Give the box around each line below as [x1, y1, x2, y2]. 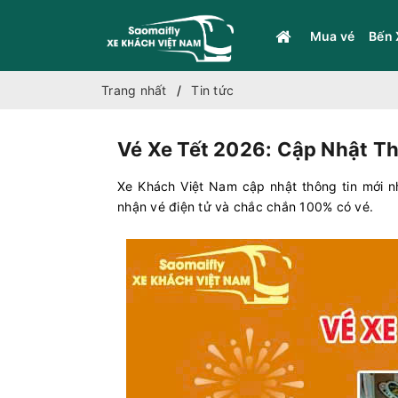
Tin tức [191, 83, 234, 98]
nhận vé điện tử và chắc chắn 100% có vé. [117, 199, 378, 214]
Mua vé [309, 28, 354, 44]
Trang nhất [101, 83, 167, 98]
